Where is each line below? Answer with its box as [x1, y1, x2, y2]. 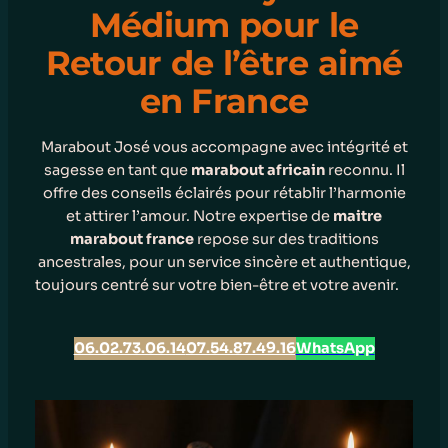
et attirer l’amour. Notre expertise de [66, 207, 333, 226]
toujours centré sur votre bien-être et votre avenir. [34, 276, 399, 295]
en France [139, 80, 309, 122]
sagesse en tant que [43, 161, 191, 180]
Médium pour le [89, 4, 359, 46]
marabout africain [190, 161, 325, 180]
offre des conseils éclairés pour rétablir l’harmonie [42, 184, 406, 203]
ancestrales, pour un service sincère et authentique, [37, 253, 411, 272]
